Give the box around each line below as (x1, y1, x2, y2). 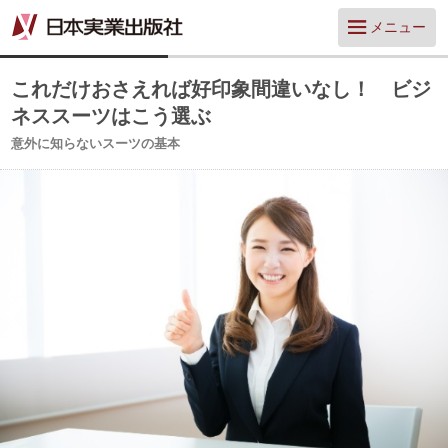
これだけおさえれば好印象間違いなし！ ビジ (11, 78, 432, 100)
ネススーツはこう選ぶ (11, 105, 212, 127)
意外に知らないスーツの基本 (11, 136, 181, 151)
